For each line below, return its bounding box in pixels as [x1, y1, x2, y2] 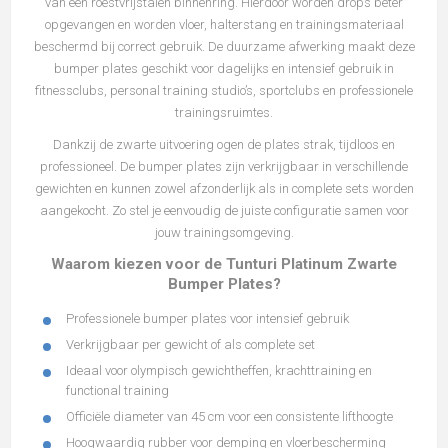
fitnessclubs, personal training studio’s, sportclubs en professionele [35, 83, 413, 99]
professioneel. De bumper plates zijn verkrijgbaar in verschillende [40, 159, 408, 175]
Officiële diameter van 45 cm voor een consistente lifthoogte [66, 409, 393, 425]
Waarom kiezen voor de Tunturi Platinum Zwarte [51, 255, 397, 274]
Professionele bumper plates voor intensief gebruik [66, 311, 349, 327]
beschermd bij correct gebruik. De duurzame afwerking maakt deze [33, 39, 415, 55]
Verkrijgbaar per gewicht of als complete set [66, 337, 315, 353]
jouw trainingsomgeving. [154, 225, 294, 241]
